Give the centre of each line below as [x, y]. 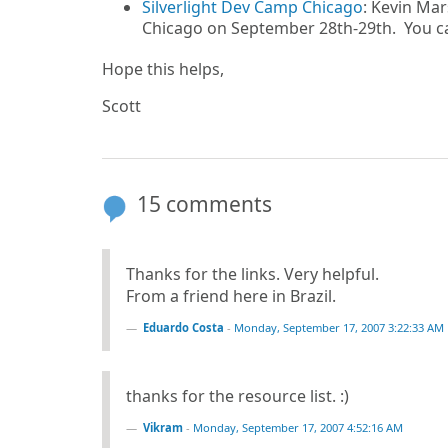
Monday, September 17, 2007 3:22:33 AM [339, 327]
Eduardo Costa [183, 327]
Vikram [163, 427]
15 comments [204, 204]
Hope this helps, [163, 69]
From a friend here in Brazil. [231, 296]
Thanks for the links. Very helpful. [252, 274]
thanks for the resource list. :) [237, 396]
